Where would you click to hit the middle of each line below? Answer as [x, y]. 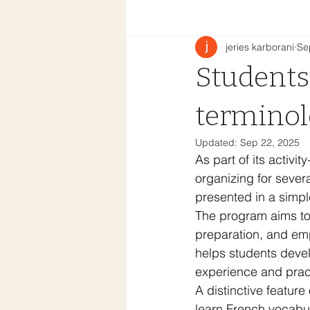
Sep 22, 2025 [270, 143]
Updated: [218, 143]
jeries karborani [260, 47]
